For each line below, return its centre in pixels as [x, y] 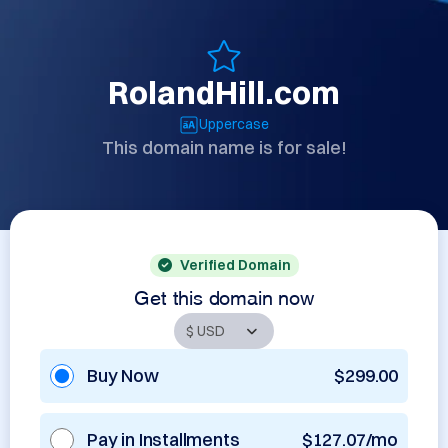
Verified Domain [235, 265]
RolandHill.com [224, 92]
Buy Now [123, 375]
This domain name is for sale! [224, 147]
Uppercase [234, 124]
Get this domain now [224, 295]
